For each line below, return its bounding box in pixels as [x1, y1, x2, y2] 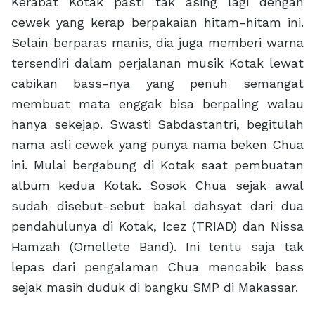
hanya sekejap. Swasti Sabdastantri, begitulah [11, 116, 304, 131]
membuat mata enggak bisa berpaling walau [11, 96, 304, 111]
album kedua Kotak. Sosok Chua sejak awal [11, 177, 304, 193]
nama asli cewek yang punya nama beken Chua [11, 136, 304, 152]
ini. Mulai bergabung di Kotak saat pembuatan [11, 157, 304, 172]
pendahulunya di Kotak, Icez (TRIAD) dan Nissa [11, 218, 304, 233]
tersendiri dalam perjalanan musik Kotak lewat [11, 55, 304, 70]
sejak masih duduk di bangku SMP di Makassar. [11, 279, 298, 295]
